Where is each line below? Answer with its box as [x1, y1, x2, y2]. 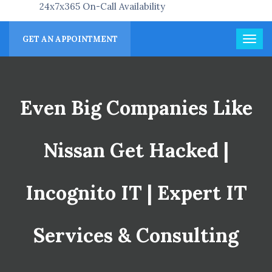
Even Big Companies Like [19, 95, 253, 120]
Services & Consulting [33, 223, 239, 248]
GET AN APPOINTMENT [22, 34, 118, 44]
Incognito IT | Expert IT [25, 180, 247, 205]
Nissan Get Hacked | [43, 138, 229, 163]
